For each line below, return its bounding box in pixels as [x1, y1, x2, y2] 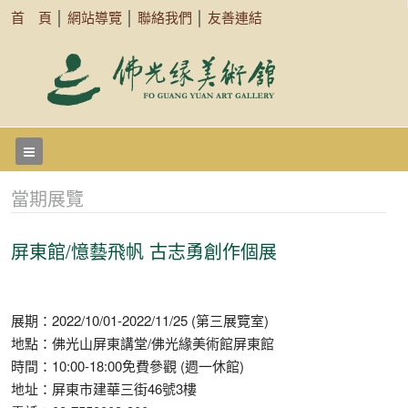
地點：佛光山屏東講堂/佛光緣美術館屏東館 [11, 333, 274, 352]
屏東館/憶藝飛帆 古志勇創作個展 [11, 238, 277, 264]
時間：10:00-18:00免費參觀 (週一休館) [11, 356, 244, 375]
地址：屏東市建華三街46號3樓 [11, 379, 197, 398]
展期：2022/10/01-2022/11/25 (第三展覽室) [11, 311, 269, 330]
